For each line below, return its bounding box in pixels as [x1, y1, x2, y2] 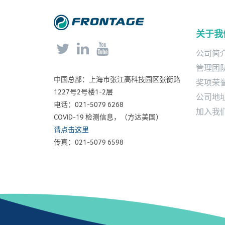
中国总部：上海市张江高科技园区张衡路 [54, 75, 180, 83]
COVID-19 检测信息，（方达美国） [54, 113, 163, 121]
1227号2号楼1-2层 [54, 88, 113, 96]
